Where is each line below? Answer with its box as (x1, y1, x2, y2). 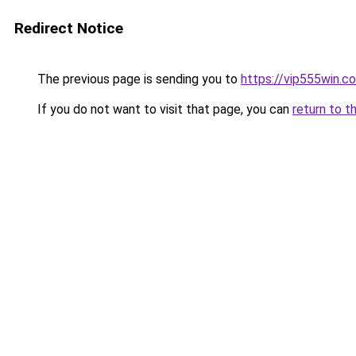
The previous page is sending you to (34, 72, 241, 87)
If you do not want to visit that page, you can (34, 102, 292, 117)
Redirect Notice (14, 19, 123, 37)
